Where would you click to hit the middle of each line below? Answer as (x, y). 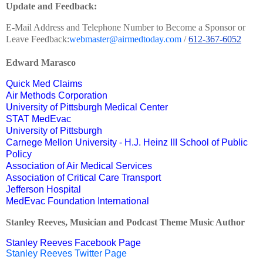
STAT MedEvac (38, 119)
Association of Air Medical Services (79, 166)
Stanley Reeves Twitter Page (66, 253)
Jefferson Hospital (43, 189)
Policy (19, 154)
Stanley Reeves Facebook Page (73, 242)
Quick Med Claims (44, 83)
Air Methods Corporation (57, 95)
